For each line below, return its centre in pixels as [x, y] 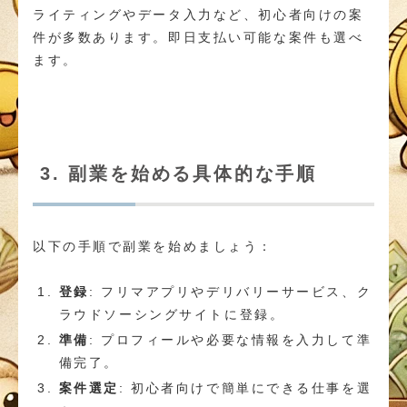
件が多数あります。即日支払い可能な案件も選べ [199, 37]
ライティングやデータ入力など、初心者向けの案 [199, 14]
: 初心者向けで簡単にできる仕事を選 [246, 387]
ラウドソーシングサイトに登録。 [172, 315]
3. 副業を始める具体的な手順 [179, 173]
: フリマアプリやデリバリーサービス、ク [230, 292]
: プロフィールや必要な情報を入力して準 [230, 340]
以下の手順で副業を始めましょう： [153, 247]
